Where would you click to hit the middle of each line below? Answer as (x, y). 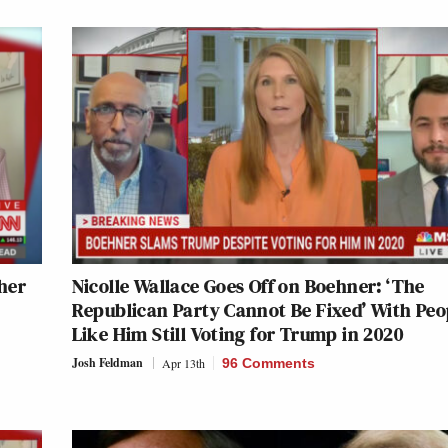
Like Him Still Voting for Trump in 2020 (237, 334)
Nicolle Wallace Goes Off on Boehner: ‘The (248, 286)
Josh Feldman (107, 363)
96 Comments (268, 363)
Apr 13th (183, 363)
